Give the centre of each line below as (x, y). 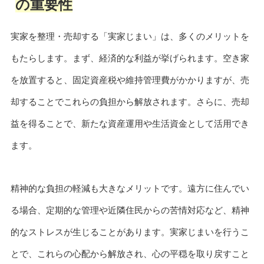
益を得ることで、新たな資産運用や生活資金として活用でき (130, 124)
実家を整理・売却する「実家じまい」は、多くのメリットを (130, 37)
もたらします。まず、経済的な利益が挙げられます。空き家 (130, 58)
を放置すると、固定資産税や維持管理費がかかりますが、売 (130, 80)
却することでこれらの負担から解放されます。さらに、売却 (130, 102)
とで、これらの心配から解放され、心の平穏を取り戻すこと (130, 253)
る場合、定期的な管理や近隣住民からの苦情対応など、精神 (130, 210)
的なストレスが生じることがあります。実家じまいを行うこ (130, 232)
